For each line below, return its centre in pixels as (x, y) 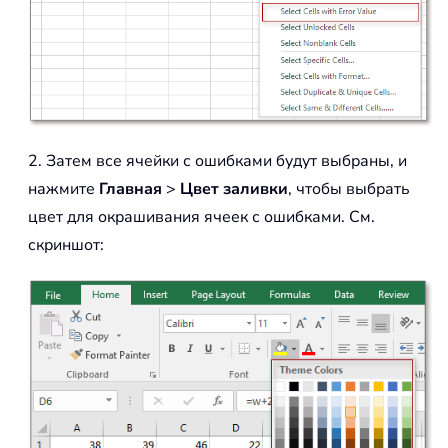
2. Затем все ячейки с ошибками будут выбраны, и (217, 161)
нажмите (63, 189)
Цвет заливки (234, 189)
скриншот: (66, 245)
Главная (130, 189)
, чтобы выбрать (349, 189)
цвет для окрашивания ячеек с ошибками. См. (201, 217)
